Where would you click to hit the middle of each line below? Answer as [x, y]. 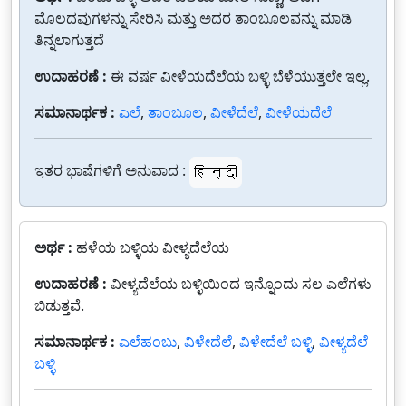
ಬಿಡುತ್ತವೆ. [59, 305]
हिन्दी [216, 172]
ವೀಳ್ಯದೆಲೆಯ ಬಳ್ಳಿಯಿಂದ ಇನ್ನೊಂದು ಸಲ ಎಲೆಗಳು [241, 284]
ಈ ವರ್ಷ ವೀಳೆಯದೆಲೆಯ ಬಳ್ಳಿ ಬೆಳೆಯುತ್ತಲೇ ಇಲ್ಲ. [240, 76]
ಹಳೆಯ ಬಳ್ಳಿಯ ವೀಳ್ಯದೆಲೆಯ [153, 247]
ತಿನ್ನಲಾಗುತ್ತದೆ [69, 40]
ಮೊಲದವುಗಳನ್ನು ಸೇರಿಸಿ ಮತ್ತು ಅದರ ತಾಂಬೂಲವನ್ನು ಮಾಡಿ [193, 18]
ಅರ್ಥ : [55, 247]
